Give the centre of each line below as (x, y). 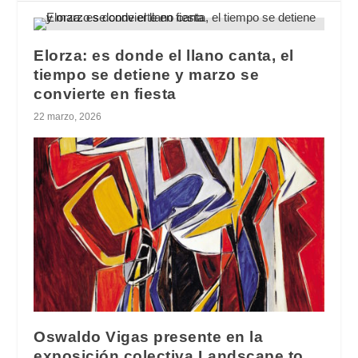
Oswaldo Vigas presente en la (149, 336)
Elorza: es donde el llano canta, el (164, 56)
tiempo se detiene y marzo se (147, 75)
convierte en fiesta (105, 94)
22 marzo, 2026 (68, 117)
